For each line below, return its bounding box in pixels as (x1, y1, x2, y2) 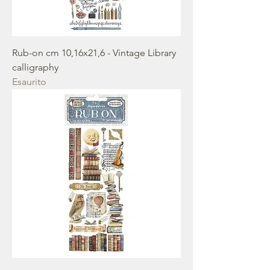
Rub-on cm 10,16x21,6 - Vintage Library (12, 47, 176, 58)
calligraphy (12, 61, 58, 73)
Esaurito (12, 76, 46, 87)
